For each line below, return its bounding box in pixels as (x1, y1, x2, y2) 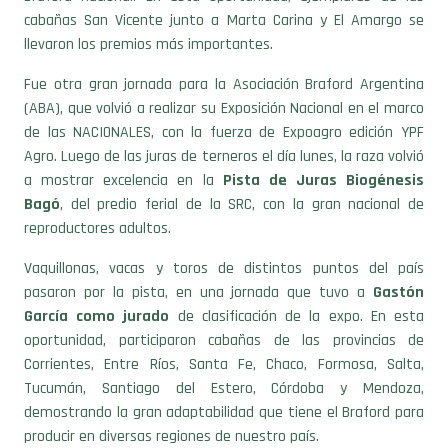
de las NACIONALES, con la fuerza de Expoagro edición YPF (24, 89, 424, 111)
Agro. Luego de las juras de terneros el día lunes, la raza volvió (24, 113, 424, 135)
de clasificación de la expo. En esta (169, 273, 425, 295)
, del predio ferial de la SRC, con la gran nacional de (60, 161, 424, 183)
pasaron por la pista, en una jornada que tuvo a (24, 249, 373, 271)
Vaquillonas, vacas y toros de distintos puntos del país (24, 225, 424, 247)
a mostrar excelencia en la (24, 137, 223, 159)
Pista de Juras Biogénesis (222, 137, 424, 159)
